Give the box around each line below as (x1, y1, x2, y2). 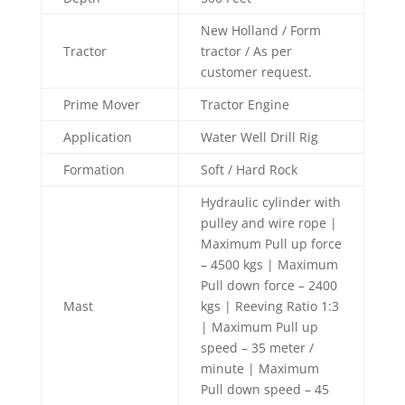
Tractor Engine (200, 96, 289, 113)
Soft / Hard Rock (200, 161, 297, 178)
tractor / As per (200, 42, 292, 60)
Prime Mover (62, 96, 140, 113)
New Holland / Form (200, 22, 321, 39)
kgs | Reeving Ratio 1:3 (200, 297, 339, 315)
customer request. (200, 63, 312, 80)
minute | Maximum (200, 360, 319, 377)
